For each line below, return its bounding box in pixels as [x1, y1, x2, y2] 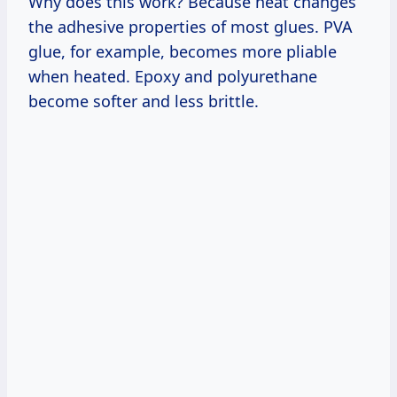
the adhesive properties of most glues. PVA [28, 15, 353, 37]
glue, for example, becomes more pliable [28, 40, 337, 62]
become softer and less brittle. [28, 90, 259, 112]
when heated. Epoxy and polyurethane [28, 65, 317, 87]
